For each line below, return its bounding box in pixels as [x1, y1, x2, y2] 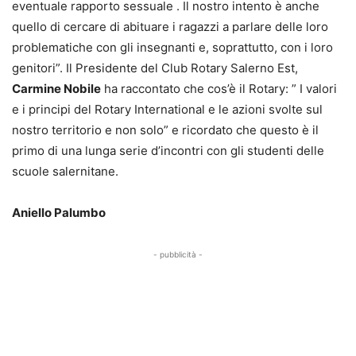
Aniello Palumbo [12, 204, 106, 220]
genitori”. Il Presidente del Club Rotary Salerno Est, [12, 60, 298, 75]
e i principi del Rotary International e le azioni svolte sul [12, 101, 323, 117]
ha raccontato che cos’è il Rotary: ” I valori [101, 80, 337, 96]
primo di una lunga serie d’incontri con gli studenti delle [12, 142, 324, 158]
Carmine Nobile [12, 80, 101, 96]
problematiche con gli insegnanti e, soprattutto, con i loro [12, 39, 333, 55]
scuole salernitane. [12, 163, 118, 179]
